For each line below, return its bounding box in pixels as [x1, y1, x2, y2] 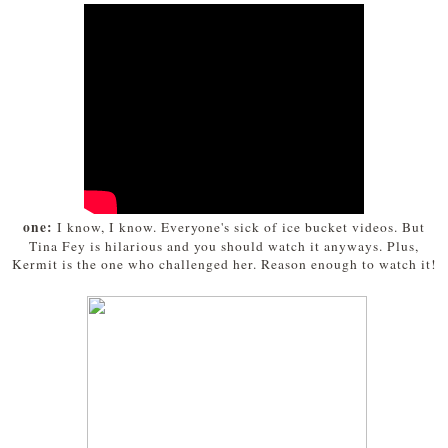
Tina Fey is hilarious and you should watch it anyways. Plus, [29, 237, 419, 256]
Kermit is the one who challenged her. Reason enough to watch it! [11, 255, 437, 274]
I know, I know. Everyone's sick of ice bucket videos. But [57, 218, 425, 237]
